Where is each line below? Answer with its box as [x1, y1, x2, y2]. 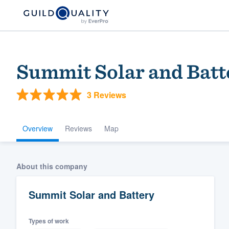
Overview [22, 123, 53, 133]
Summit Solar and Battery [29, 187, 154, 202]
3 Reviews [87, 88, 126, 101]
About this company [16, 161, 87, 171]
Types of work [29, 216, 69, 225]
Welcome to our [72, 142, 225, 167]
